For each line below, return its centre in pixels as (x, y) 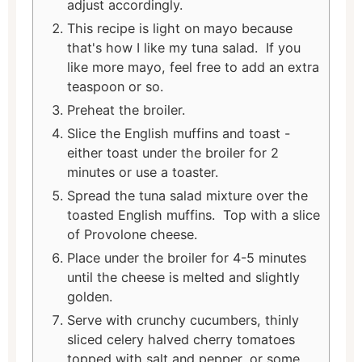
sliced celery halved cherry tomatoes (181, 339)
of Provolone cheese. (132, 234)
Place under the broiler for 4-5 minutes (187, 257)
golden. (90, 296)
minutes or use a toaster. (143, 172)
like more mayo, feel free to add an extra (193, 67)
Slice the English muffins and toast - (179, 133)
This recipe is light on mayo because (180, 28)
